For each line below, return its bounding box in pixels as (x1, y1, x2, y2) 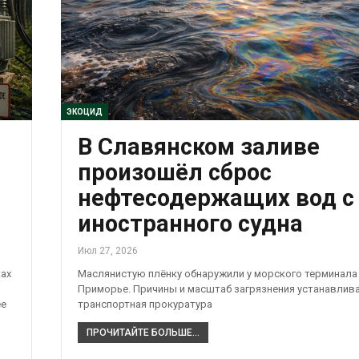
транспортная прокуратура (77, 297, 212, 310)
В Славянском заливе (77, 132, 320, 160)
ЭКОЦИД (66, 107, 103, 116)
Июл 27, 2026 (77, 244, 138, 256)
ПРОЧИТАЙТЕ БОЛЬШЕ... (86, 326, 200, 338)
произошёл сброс (77, 158, 272, 186)
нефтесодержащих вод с (77, 184, 354, 212)
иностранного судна (77, 209, 303, 237)
